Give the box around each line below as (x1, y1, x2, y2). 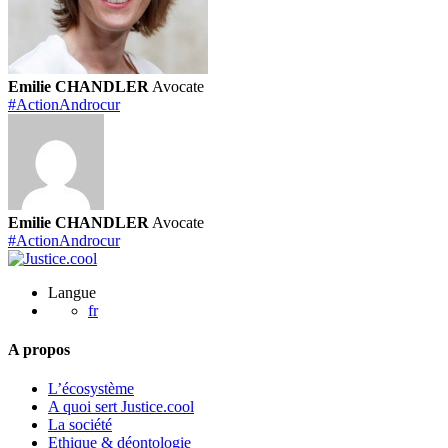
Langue (48, 283, 96, 301)
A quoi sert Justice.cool (48, 398, 194, 416)
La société (48, 416, 112, 434)
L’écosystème (48, 380, 134, 398)
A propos (8, 340, 70, 358)
